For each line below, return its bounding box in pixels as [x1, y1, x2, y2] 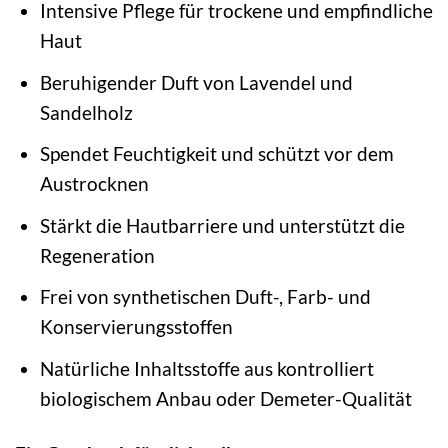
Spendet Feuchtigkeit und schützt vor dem [39, 142, 394, 166]
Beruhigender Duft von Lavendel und [39, 70, 353, 94]
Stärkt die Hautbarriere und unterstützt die [39, 213, 405, 237]
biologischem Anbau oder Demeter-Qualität [39, 386, 412, 410]
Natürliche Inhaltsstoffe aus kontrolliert [39, 356, 374, 380]
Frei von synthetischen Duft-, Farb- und [39, 285, 371, 309]
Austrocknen [39, 172, 149, 196]
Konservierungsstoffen [39, 315, 233, 339]
